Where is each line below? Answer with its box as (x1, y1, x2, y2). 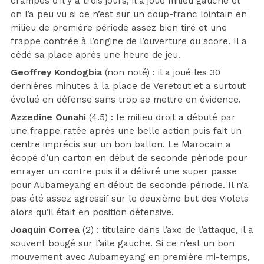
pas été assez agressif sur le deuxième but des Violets (11, 193, 249, 204)
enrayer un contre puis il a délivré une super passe (11, 166, 237, 177)
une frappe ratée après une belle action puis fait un (11, 125, 242, 136)
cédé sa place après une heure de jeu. (11, 49, 180, 60)
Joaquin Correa (11, 224, 80, 235)
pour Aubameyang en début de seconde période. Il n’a (11, 179, 249, 190)
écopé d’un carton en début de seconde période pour (11, 152, 247, 163)
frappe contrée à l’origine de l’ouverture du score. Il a (11, 35, 247, 47)
